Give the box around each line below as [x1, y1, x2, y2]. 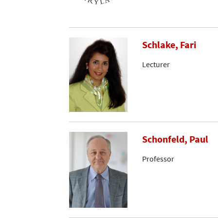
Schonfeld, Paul [142, 132, 208, 145]
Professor [142, 153, 174, 163]
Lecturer [142, 59, 170, 70]
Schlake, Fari [142, 38, 197, 52]
